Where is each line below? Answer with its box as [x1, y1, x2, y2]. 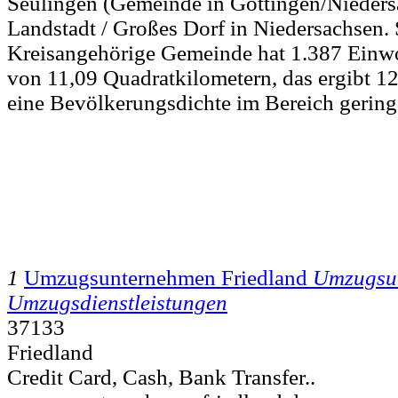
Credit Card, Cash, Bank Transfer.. [7, 364, 315, 389]
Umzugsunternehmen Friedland [24, 265, 307, 290]
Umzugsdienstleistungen [7, 290, 227, 314]
